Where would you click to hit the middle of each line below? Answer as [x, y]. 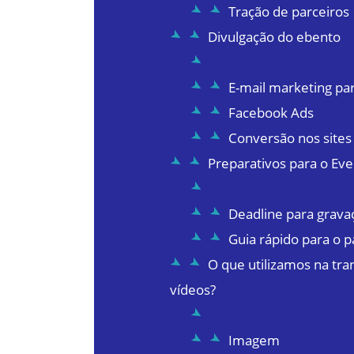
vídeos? [193, 290]
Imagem [254, 341]
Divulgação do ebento [275, 37]
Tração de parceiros [288, 12]
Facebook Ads [271, 113]
